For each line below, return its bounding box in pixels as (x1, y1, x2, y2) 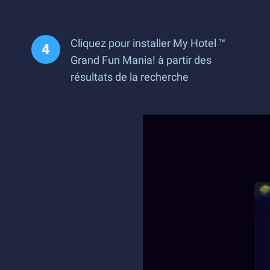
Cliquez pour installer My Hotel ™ (71, 37, 225, 49)
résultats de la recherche (71, 71, 189, 83)
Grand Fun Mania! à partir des (71, 54, 212, 66)
